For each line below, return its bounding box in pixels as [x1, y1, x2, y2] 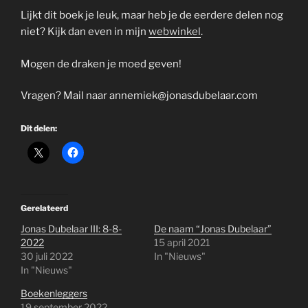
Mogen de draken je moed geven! [21, 57, 181, 70]
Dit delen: [21, 122, 57, 133]
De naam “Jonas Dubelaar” [154, 222, 272, 234]
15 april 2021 [154, 236, 210, 248]
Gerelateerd [21, 202, 68, 213]
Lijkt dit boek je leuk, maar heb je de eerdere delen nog [21, 9, 283, 22]
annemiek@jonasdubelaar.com [109, 89, 258, 102]
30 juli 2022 [21, 250, 73, 262]
